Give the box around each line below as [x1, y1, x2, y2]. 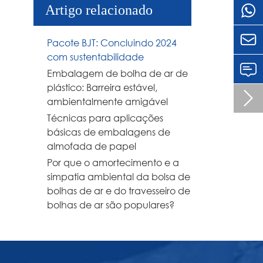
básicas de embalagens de [47, 126, 170, 139]
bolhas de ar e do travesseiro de [47, 184, 190, 197]
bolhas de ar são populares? [47, 198, 174, 211]
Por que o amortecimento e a [47, 156, 179, 169]
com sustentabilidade [47, 50, 144, 63]
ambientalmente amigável [47, 95, 168, 108]
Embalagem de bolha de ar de [47, 67, 188, 80]
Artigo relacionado [45, 2, 153, 18]
